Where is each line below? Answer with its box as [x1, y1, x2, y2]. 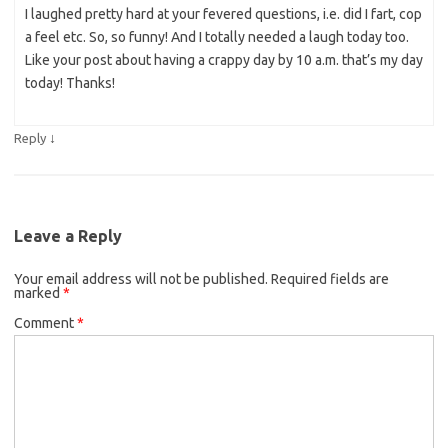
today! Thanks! [25, 75, 115, 92]
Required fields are [271, 271, 389, 288]
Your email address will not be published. [14, 271, 268, 288]
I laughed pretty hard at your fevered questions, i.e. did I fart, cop [25, 6, 422, 23]
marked [14, 285, 63, 302]
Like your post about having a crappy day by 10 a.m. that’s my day [25, 52, 423, 69]
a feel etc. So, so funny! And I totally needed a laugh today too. [25, 29, 409, 46]
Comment [14, 315, 77, 332]
